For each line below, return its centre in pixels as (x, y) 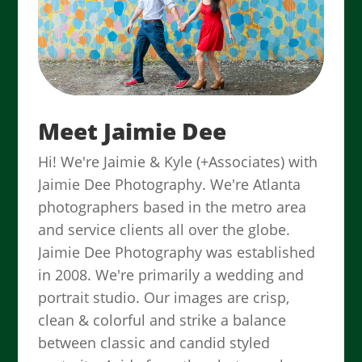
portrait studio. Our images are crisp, (164, 297)
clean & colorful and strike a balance (162, 320)
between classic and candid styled (154, 342)
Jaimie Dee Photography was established (177, 252)
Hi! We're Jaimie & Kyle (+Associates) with (178, 161)
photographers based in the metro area (173, 206)
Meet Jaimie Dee (133, 130)
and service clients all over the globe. (164, 229)
